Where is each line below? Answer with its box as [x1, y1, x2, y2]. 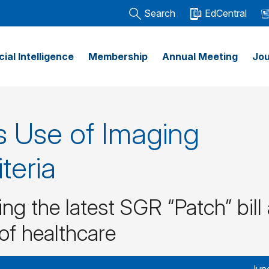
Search [144, 7, 175, 19]
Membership [88, 50, 148, 62]
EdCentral [205, 7, 247, 19]
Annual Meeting [162, 50, 238, 62]
